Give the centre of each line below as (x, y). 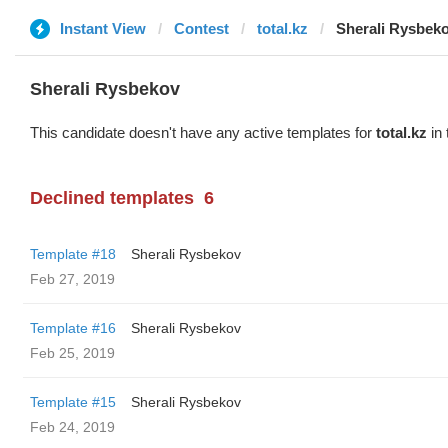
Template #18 (73, 254)
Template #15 (73, 402)
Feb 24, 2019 (72, 427)
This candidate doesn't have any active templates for (203, 132)
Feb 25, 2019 (72, 353)
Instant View (103, 28)
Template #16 (73, 328)
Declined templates (112, 198)
